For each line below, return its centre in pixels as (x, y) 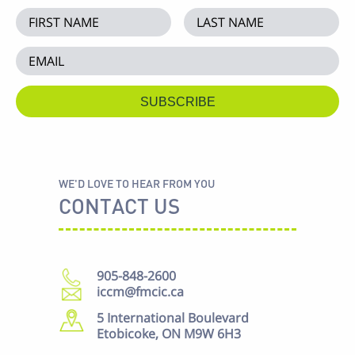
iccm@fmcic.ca (140, 292)
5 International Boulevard (173, 317)
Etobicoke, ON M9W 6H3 (169, 333)
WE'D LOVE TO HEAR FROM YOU (137, 183)
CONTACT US (119, 206)
